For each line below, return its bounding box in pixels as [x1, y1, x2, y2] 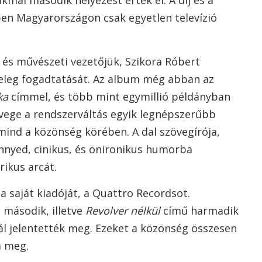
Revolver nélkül [85, 204, 160, 218]
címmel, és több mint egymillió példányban [8, 89, 230, 104]
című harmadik [160, 204, 239, 218]
